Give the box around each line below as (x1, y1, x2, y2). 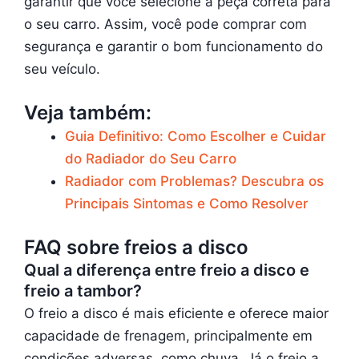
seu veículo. (24, 61, 100, 78)
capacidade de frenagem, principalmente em (24, 327, 313, 344)
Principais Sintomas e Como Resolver (65, 196, 309, 212)
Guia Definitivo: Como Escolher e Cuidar (65, 128, 326, 145)
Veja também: (24, 100, 151, 124)
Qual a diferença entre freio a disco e (24, 260, 309, 280)
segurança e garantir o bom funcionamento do (24, 38, 323, 55)
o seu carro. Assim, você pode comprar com (24, 16, 307, 33)
